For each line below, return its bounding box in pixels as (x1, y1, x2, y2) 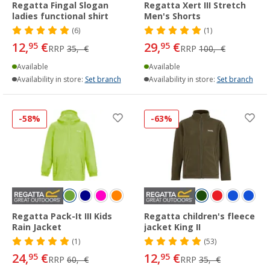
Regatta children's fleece (144, 211, 255, 221)
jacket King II (144, 222, 201, 232)
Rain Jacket (12, 222, 61, 232)
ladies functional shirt (12, 11, 108, 22)
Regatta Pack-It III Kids (12, 211, 112, 221)
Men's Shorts (144, 11, 201, 22)
